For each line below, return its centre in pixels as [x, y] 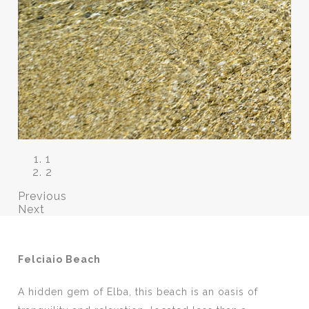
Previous [43, 196]
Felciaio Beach [60, 259]
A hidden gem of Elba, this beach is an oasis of [138, 292]
